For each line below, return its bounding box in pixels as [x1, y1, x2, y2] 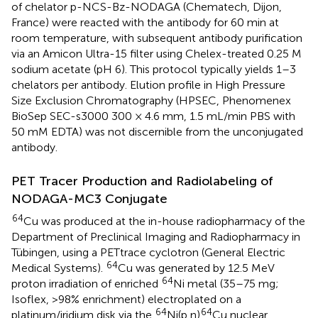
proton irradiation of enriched [11, 276, 161, 290]
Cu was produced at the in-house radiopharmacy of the [23, 214, 305, 228]
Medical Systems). [11, 261, 106, 275]
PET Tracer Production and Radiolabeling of [11, 172, 273, 189]
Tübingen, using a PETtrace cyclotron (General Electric [11, 245, 285, 259]
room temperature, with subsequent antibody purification [11, 31, 302, 45]
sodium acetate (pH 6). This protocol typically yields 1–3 [11, 62, 296, 76]
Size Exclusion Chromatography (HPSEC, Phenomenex [11, 93, 291, 107]
